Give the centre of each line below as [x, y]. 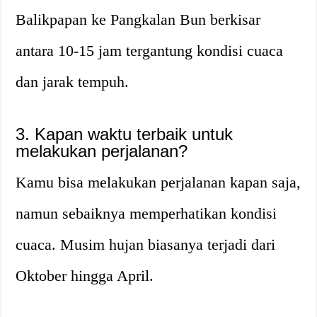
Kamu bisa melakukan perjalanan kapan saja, [158, 182]
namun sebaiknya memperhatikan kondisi [146, 213]
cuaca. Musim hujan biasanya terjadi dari [146, 244]
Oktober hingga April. [85, 276]
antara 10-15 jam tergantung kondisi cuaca [150, 51]
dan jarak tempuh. [73, 82]
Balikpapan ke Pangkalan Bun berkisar [138, 19]
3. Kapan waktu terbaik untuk [125, 134]
